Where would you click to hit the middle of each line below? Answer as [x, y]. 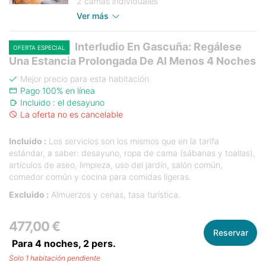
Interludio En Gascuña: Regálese [157, 47]
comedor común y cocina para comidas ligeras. [100, 177]
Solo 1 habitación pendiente [55, 258]
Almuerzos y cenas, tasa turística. [115, 195]
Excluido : [29, 195]
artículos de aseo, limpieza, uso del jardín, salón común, [116, 165]
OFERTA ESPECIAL [39, 48]
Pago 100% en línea [58, 91]
